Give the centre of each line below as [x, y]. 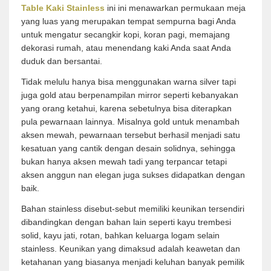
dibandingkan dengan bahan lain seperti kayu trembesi [126, 222]
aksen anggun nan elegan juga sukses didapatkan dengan [133, 175]
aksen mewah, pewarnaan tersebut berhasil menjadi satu [131, 135]
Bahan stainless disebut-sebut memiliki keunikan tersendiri [133, 209]
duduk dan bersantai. [62, 61]
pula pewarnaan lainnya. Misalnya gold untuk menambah [130, 122]
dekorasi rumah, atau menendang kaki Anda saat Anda [126, 48]
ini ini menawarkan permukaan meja [176, 8]
